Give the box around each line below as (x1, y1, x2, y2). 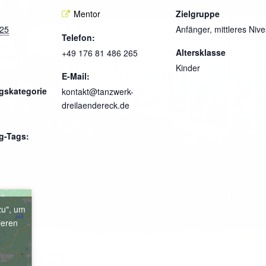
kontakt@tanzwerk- (62, 85, 134, 98)
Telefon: (62, 31, 95, 44)
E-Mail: (62, 70, 90, 83)
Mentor (74, 7, 100, 20)
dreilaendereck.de (62, 99, 129, 112)
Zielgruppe (176, 7, 220, 20)
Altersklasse (176, 46, 226, 58)
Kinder (176, 61, 200, 74)
